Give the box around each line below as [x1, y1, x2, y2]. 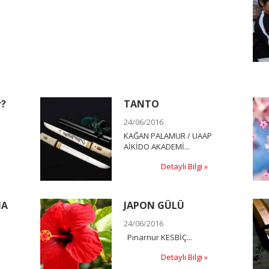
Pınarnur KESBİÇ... [124, 231, 193, 243]
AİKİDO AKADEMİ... [124, 141, 190, 153]
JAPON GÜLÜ [124, 198, 185, 212]
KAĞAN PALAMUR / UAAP [124, 130, 213, 142]
